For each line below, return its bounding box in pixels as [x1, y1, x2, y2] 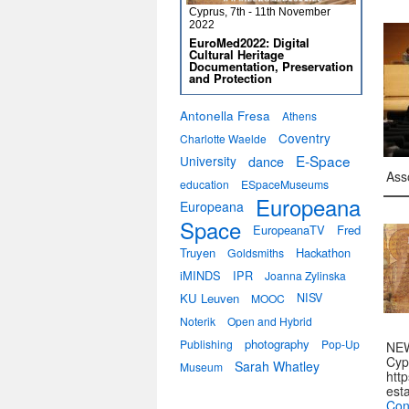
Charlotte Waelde [180, 131, 267, 146]
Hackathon [296, 244, 351, 261]
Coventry [278, 129, 330, 147]
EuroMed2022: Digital [189, 34, 309, 51]
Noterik [180, 313, 215, 329]
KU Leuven [180, 289, 239, 307]
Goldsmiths [227, 245, 284, 260]
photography [245, 335, 309, 352]
